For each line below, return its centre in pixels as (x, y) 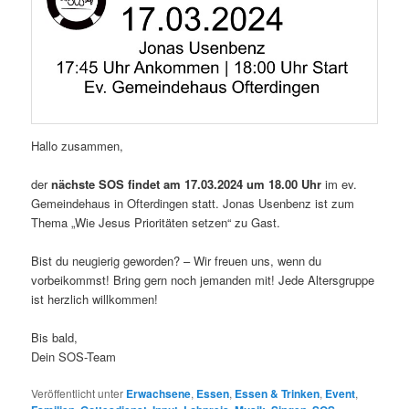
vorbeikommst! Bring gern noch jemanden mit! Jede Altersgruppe (203, 279)
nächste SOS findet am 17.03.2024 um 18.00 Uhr (189, 184)
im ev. (341, 184)
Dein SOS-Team (74, 357)
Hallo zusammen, (78, 145)
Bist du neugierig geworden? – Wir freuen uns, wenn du (177, 260)
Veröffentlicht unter (78, 393)
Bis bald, (55, 337)
